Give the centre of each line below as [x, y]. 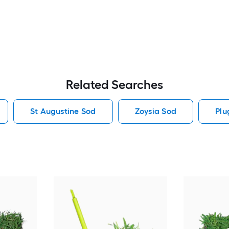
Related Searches [114, 85]
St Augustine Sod [63, 111]
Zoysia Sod [156, 111]
